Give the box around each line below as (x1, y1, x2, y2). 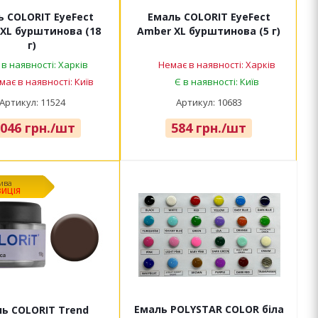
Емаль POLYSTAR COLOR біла (134, 302, 284, 317)
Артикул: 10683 (175, 96, 242, 109)
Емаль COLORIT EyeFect (147, 10, 270, 24)
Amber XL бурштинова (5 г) (137, 24, 280, 38)
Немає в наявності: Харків (158, 58, 275, 72)
